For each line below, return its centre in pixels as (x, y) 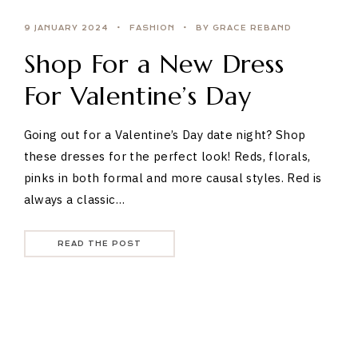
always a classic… (74, 199)
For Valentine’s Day (137, 95)
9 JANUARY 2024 (66, 28)
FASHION (152, 28)
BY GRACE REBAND (243, 28)
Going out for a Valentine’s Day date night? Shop (165, 134)
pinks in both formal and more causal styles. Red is (173, 177)
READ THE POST (99, 243)
